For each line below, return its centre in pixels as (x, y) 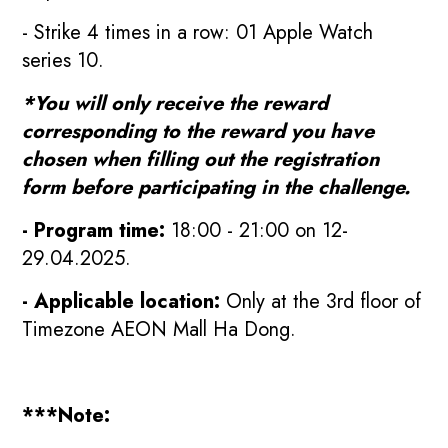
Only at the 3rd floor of (321, 301)
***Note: (66, 415)
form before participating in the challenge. (216, 187)
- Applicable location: (121, 301)
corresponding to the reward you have (198, 131)
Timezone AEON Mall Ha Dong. (159, 329)
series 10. (63, 60)
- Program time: (94, 230)
